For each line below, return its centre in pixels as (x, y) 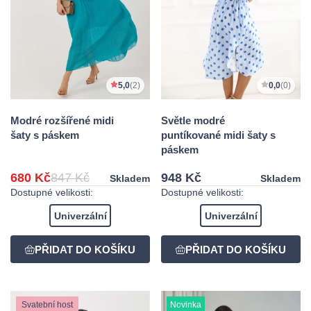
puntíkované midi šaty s (218, 135)
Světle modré (193, 121)
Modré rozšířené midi (62, 121)
